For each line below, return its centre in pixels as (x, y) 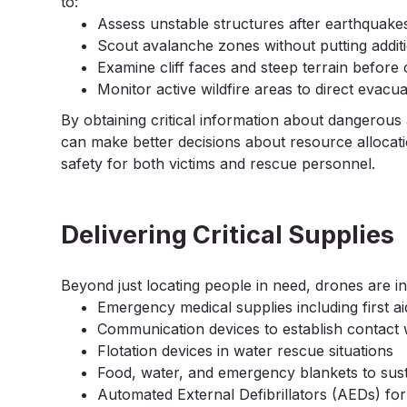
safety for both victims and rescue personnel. (218, 164)
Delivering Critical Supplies (228, 235)
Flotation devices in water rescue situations (246, 351)
